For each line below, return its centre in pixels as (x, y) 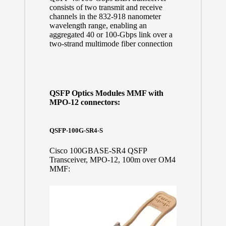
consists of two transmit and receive (106, 7)
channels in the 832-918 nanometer (105, 16)
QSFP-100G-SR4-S (76, 130)
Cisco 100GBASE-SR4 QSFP (98, 150)
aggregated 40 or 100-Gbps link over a (111, 34)
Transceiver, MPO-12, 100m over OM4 (112, 159)
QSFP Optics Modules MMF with (106, 93)
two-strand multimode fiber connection (111, 43)
